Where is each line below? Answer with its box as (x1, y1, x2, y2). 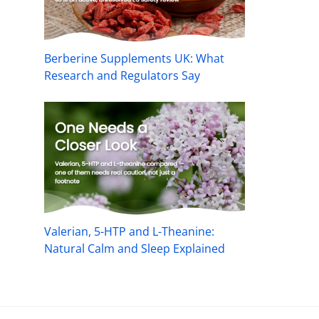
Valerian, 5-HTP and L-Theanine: (44, 224, 214, 240)
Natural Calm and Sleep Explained (44, 241, 225, 257)
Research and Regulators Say (44, 68, 200, 84)
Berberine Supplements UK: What (44, 51, 224, 67)
